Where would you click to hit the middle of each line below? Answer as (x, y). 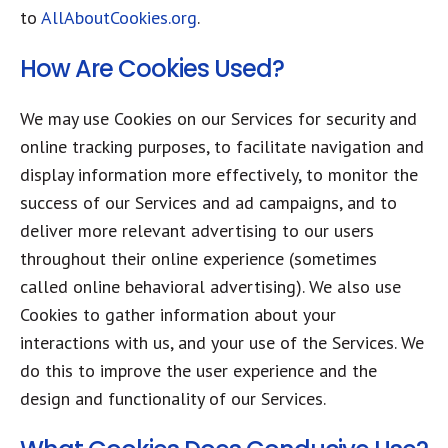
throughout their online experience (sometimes (198, 258)
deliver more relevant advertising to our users (197, 230)
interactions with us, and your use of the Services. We (222, 342)
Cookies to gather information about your (178, 314)
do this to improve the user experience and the (198, 370)
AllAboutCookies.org (119, 17)
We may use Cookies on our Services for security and (218, 118)
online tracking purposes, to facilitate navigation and (222, 146)
